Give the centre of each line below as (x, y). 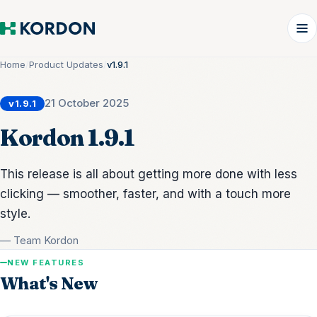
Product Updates (66, 64)
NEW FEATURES (46, 263)
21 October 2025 (87, 103)
